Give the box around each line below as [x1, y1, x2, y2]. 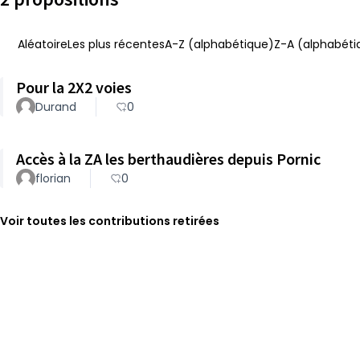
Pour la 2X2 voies [16, 77, 132, 97]
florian [35, 170, 71, 186]
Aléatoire [18, 36, 67, 52]
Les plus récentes [67, 36, 165, 52]
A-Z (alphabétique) [165, 36, 274, 52]
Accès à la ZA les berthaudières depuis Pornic [16, 149, 321, 169]
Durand [35, 99, 76, 115]
